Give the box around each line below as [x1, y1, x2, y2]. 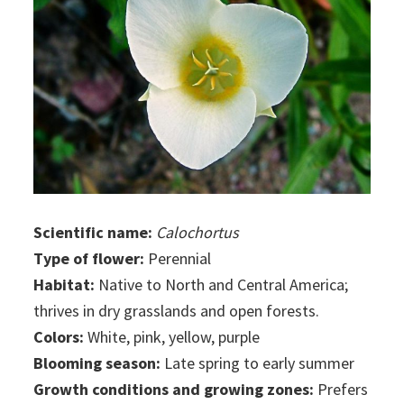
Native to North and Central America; [95, 273, 349, 295]
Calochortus [156, 221, 240, 243]
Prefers [314, 378, 369, 399]
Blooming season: [33, 352, 161, 373]
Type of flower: [33, 247, 145, 269]
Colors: [33, 326, 85, 347]
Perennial [144, 247, 212, 269]
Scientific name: [33, 221, 153, 243]
